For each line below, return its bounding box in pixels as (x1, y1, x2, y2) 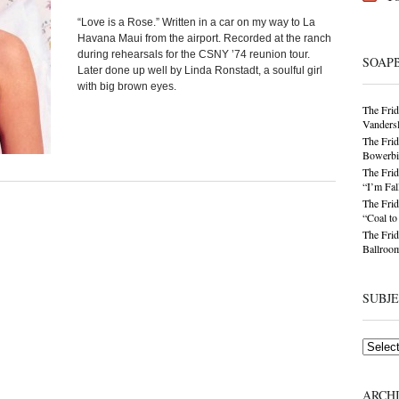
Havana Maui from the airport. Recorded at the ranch (77, 32, 331, 45)
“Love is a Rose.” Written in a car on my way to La (77, 16, 315, 28)
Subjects (361, 338, 392, 350)
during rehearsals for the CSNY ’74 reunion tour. (77, 48, 310, 61)
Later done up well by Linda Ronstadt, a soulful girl (77, 64, 322, 77)
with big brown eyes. (77, 80, 176, 93)
